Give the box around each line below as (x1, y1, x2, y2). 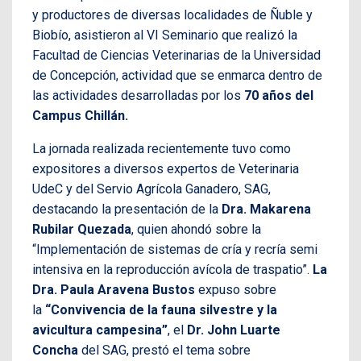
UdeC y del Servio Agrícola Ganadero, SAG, (32, 180, 271, 197)
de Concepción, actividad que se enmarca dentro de (32, 67, 322, 83)
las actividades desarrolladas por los (32, 87, 244, 103)
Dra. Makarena (222, 201, 311, 217)
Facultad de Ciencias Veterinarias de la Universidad (32, 47, 321, 63)
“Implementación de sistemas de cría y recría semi (32, 241, 317, 257)
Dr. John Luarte (187, 322, 280, 338)
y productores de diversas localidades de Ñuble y (32, 6, 313, 23)
